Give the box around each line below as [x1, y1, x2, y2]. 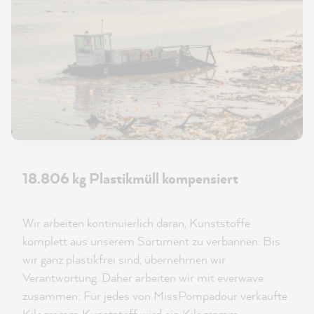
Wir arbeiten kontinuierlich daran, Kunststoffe [22, 214, 250, 231]
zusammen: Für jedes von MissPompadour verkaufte [22, 287, 287, 304]
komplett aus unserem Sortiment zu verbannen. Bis [22, 233, 280, 250]
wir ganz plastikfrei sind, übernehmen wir [22, 251, 226, 268]
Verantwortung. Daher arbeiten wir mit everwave [22, 269, 264, 286]
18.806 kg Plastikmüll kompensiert [22, 168, 238, 189]
